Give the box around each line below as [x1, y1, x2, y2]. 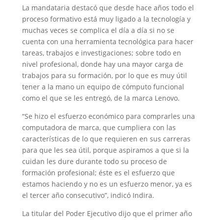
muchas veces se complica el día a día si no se [22, 25, 174, 35]
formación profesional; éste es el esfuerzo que [22, 167, 175, 177]
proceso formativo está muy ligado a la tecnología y [22, 14, 191, 24]
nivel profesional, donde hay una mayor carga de [22, 59, 183, 69]
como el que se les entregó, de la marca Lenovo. [22, 93, 180, 103]
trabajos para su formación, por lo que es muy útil [22, 70, 187, 80]
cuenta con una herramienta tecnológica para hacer [22, 36, 193, 46]
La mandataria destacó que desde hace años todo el [22, 2, 194, 12]
